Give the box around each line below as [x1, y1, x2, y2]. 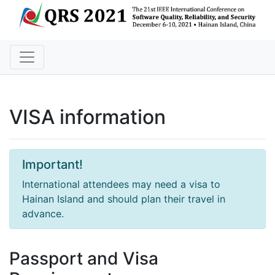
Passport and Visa [9, 248, 158, 269]
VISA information [9, 105, 166, 130]
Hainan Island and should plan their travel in [22, 193, 225, 206]
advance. [22, 207, 64, 220]
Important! [22, 157, 83, 172]
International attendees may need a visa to [22, 178, 220, 191]
